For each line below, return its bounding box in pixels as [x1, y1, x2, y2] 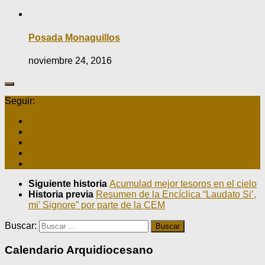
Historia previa [28, 189, 96, 199]
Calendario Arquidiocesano [5, 243, 153, 256]
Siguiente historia [28, 178, 109, 189]
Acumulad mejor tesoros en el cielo [109, 178, 257, 189]
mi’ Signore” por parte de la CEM [28, 199, 165, 210]
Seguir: [5, 95, 35, 106]
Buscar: [5, 220, 37, 231]
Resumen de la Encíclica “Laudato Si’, [96, 189, 256, 199]
